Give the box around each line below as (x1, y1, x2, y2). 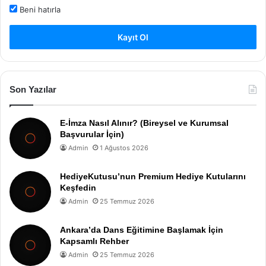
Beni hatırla (17, 5, 61, 14)
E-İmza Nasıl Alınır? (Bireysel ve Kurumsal (60, 118, 229, 128)
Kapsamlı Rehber (60, 236, 129, 246)
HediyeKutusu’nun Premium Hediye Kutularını (60, 172, 246, 181)
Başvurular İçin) (60, 129, 124, 139)
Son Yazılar (9, 84, 56, 94)
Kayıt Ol (118, 32, 148, 42)
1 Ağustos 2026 (100, 144, 148, 152)
